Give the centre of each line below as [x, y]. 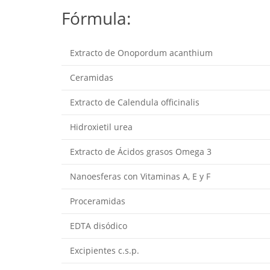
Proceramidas [98, 201]
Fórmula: [96, 18]
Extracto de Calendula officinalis [135, 102]
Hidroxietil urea [101, 127]
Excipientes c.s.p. [105, 251]
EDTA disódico [99, 226]
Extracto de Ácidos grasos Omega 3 [141, 152]
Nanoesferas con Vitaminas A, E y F [140, 177]
